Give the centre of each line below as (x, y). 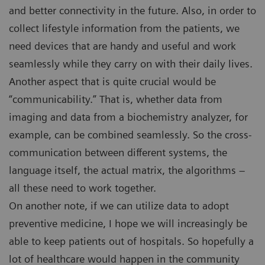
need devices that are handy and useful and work (122, 46)
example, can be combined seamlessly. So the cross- (130, 135)
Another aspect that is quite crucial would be (112, 82)
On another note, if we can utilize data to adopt (119, 206)
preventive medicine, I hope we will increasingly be (128, 224)
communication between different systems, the (118, 153)
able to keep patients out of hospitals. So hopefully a (131, 241)
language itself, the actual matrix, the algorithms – (127, 170)
